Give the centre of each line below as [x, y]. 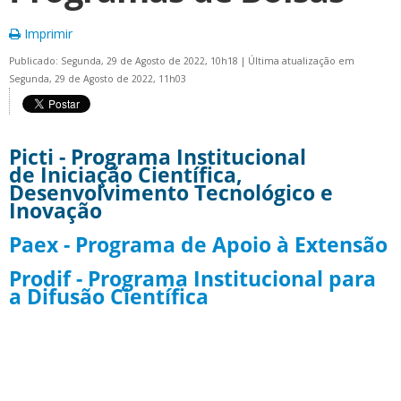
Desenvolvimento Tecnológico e [171, 193]
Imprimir [47, 34]
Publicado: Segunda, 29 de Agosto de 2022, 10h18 [125, 61]
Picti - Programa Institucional [158, 157]
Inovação [55, 211]
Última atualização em [301, 61]
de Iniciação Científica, [126, 175]
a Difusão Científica [109, 297]
